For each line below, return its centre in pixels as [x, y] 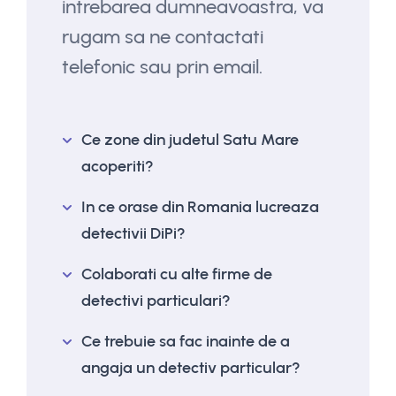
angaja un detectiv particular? [191, 367]
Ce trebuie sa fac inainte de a [186, 341]
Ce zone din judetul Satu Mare [190, 139]
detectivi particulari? [156, 300]
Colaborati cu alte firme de [177, 274]
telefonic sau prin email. [162, 66]
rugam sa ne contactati [163, 36]
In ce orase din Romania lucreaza [200, 206]
